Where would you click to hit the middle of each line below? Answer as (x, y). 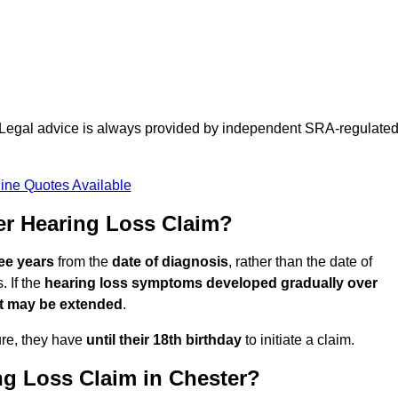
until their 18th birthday (164, 340)
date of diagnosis (170, 262)
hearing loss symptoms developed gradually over (211, 283)
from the (83, 262)
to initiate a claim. (298, 340)
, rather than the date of (300, 262)
